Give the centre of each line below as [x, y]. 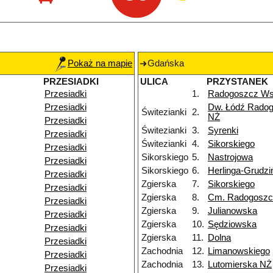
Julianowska [232, 211]
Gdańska [166, 64]
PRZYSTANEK [237, 82]
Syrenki [223, 131]
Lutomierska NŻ [240, 265]
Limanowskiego [239, 251]
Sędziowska [232, 225]
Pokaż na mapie [100, 64]
